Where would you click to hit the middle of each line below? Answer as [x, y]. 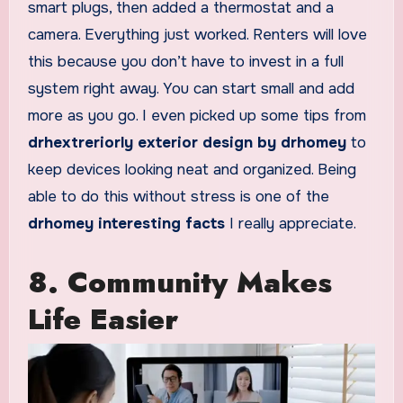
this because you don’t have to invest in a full [185, 61]
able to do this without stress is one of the [178, 196]
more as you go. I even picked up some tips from [197, 115]
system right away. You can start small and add [191, 88]
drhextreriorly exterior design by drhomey [187, 142]
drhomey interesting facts [126, 223]
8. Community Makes [179, 282]
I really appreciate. [290, 223]
